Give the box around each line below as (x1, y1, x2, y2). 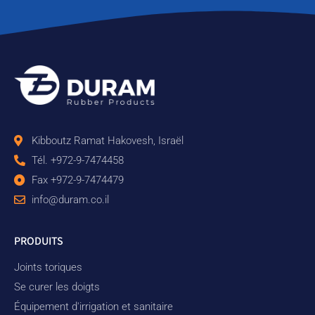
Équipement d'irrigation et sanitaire (14, 300, 173, 313)
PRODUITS (14, 233, 63, 248)
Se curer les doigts (14, 280, 100, 293)
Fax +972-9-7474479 (32, 173, 124, 186)
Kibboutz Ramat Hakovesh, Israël (32, 134, 184, 147)
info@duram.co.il (32, 193, 109, 206)
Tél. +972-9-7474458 (32, 153, 124, 167)
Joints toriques (14, 260, 82, 274)
